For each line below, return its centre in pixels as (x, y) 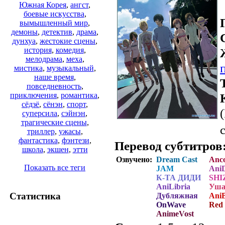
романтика (79, 95)
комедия (70, 50)
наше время (54, 77)
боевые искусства (54, 14)
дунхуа (24, 41)
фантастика (38, 141)
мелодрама (44, 59)
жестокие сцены (68, 41)
